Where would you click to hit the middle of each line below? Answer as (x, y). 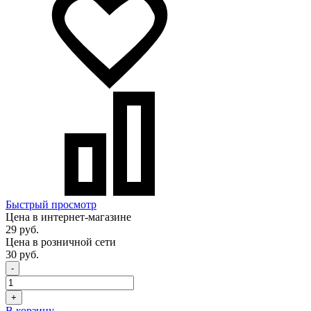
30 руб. (22, 254)
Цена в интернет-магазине (68, 217)
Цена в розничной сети (61, 242)
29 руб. (22, 229)
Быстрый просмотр (51, 204)
